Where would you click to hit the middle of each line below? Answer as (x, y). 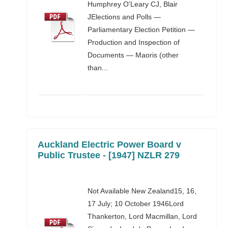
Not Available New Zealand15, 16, (142, 191)
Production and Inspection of (134, 42)
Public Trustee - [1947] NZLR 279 (109, 155)
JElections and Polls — (124, 17)
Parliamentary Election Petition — (141, 30)
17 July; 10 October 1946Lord (136, 204)
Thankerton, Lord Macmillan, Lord (142, 216)
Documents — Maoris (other (133, 55)
